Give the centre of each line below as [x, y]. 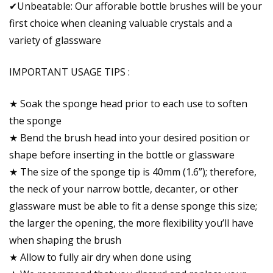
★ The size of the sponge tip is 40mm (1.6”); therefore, [133, 172]
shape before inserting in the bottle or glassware [122, 155]
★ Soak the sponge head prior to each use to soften [128, 104]
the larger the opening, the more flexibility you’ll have [131, 223]
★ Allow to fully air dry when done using [100, 257]
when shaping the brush [65, 240]
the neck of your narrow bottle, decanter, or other [124, 189]
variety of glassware [55, 41]
